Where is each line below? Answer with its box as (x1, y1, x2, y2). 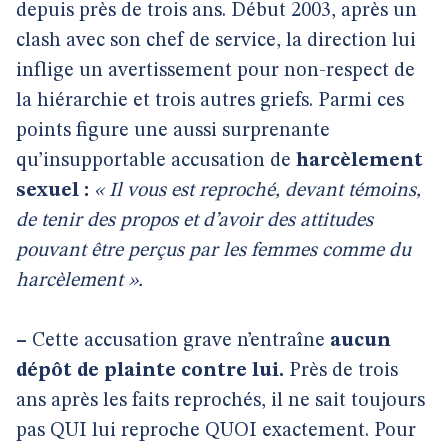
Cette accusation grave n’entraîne (27, 331, 325, 351)
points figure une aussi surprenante (16, 121, 330, 141)
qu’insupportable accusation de (16, 151, 296, 171)
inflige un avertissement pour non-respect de (16, 61, 415, 81)
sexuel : (16, 181, 94, 201)
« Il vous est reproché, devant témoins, (94, 181, 421, 201)
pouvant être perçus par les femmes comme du (16, 241, 411, 261)
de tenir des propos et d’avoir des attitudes (16, 211, 373, 231)
